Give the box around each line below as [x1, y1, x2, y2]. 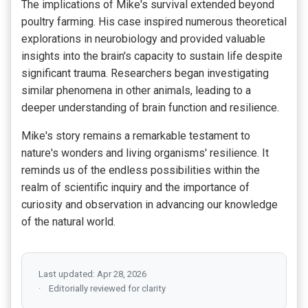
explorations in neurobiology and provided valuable [21, 32, 265, 46]
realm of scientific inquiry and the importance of [21, 181, 250, 195]
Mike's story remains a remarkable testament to [21, 129, 250, 143]
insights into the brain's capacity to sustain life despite [21, 49, 283, 63]
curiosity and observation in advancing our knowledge [21, 198, 278, 212]
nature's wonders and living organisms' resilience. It [21, 146, 269, 160]
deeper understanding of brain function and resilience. [21, 101, 279, 115]
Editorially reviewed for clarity [49, 283, 166, 294]
